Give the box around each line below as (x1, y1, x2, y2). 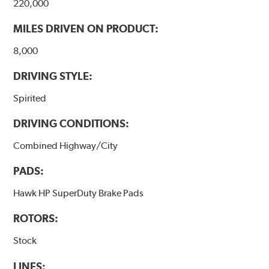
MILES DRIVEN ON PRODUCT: (13, 22, 159, 35)
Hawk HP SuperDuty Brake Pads (13, 187, 144, 199)
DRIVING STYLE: (13, 70, 93, 83)
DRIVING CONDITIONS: (13, 117, 130, 130)
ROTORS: (13, 212, 59, 225)
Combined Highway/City (13, 140, 118, 152)
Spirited (13, 92, 47, 104)
